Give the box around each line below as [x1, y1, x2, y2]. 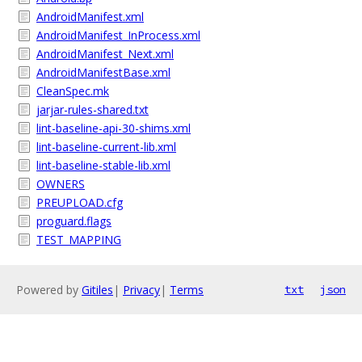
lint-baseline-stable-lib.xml [36, 158, 170, 173]
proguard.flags [36, 213, 112, 229]
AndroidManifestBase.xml [36, 65, 170, 80]
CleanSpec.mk [36, 83, 109, 99]
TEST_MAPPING [36, 232, 121, 247]
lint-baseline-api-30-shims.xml [36, 120, 191, 136]
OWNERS [36, 176, 85, 192]
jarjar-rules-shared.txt [36, 102, 149, 117]
